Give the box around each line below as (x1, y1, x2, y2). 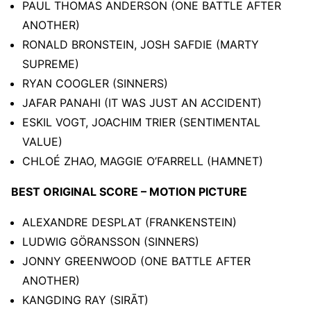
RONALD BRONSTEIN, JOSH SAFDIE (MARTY (22, 37, 259, 51)
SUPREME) (22, 56, 79, 71)
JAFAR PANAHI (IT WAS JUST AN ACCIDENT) (22, 95, 262, 110)
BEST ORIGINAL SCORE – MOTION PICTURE (11, 184, 247, 199)
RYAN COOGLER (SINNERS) (22, 76, 168, 90)
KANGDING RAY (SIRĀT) (22, 292, 149, 307)
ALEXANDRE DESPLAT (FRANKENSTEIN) (22, 215, 237, 229)
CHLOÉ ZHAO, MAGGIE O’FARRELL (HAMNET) (22, 153, 263, 168)
